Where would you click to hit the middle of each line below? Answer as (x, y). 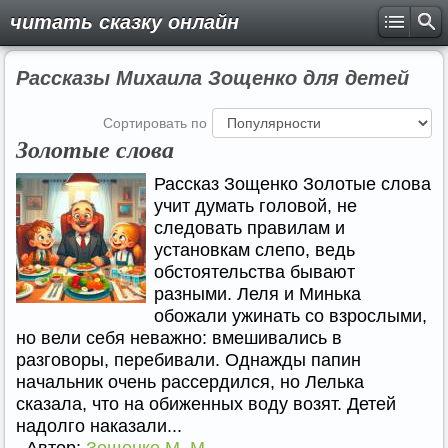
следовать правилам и (249, 228)
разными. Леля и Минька (257, 294)
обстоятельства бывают (254, 272)
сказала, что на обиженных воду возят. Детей (206, 404)
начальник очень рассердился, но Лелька (190, 382)
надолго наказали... (99, 426)
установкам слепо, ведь (254, 250)
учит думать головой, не (255, 206)
